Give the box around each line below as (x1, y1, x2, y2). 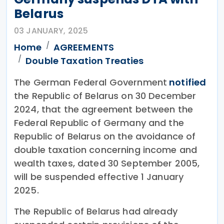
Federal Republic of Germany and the (14, 116, 184, 129)
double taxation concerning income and (14, 143, 197, 156)
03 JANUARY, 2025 (14, 24, 88, 36)
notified (167, 75, 206, 88)
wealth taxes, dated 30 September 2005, (14, 156, 200, 169)
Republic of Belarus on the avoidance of (14, 129, 196, 142)
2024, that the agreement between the (14, 102, 193, 115)
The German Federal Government (14, 75, 167, 88)
